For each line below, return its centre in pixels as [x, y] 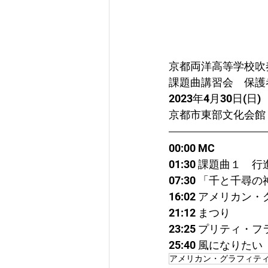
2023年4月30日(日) [215, 99]
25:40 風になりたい [216, 245]
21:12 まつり [200, 213]
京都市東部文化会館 [217, 115]
